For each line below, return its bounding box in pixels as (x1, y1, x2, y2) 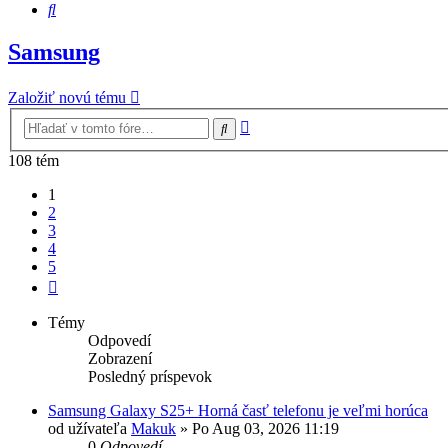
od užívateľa (48, 419, 131, 437)
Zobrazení (88, 349, 152, 367)
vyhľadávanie (249, 132, 336, 150)
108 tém (8, 151, 59, 169)
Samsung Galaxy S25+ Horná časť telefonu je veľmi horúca (48, 401, 428, 419)
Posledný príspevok (88, 367, 212, 385)
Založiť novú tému (8, 89, 126, 107)
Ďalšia (57, 274, 97, 292)
